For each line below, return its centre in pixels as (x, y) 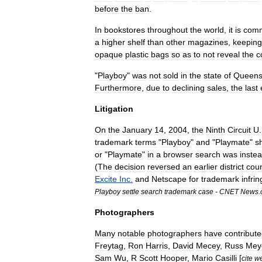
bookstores (125, 30)
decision (130, 167)
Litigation (114, 109)
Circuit (239, 130)
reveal (228, 54)
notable (131, 233)
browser (178, 154)
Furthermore (118, 88)
